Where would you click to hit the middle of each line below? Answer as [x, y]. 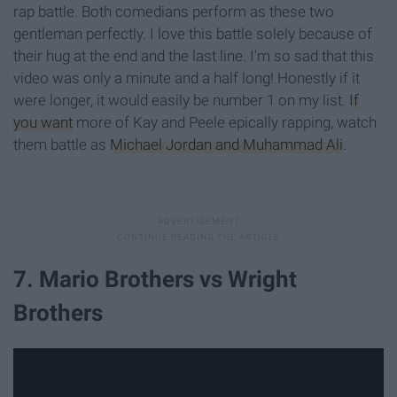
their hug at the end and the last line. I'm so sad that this [194, 55]
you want [43, 122]
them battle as [62, 144]
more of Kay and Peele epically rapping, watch [225, 122]
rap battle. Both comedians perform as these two [174, 11]
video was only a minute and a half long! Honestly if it [187, 78]
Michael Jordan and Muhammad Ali [226, 144]
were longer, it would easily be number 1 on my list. [181, 100]
